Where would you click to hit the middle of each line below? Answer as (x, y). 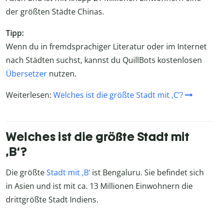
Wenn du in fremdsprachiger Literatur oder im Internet (106, 47)
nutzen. (62, 74)
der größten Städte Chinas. (55, 12)
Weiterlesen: (30, 95)
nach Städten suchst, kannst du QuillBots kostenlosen (104, 60)
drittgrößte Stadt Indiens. (52, 199)
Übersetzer (26, 74)
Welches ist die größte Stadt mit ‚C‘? (118, 95)
